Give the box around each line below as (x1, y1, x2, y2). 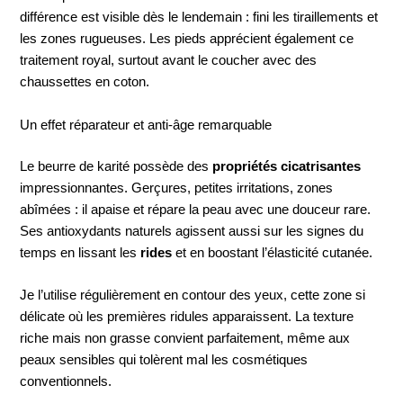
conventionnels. (20, 374, 112, 390)
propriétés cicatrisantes (212, 158, 362, 174)
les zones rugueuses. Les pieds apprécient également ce (20, 31, 354, 47)
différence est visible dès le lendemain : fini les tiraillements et (20, 10, 379, 25)
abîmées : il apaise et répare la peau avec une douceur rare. (20, 201, 372, 217)
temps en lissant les (20, 245, 141, 260)
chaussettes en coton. (20, 75, 150, 90)
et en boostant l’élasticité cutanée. (172, 245, 373, 260)
